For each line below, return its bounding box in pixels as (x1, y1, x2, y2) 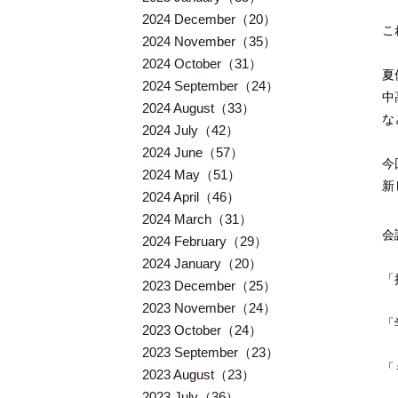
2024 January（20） (142, 256, 262, 271)
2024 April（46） (142, 189, 240, 204)
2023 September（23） (142, 345, 279, 360)
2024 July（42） (142, 123, 239, 138)
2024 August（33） (142, 100, 255, 115)
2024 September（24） (142, 78, 279, 93)
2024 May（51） (142, 167, 241, 182)
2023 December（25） (142, 278, 276, 293)
